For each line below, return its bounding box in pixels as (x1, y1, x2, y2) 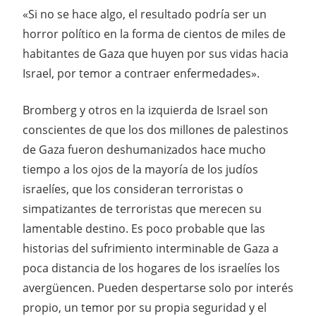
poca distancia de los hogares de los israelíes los (23, 260, 280, 276)
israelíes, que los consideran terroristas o (23, 181, 243, 197)
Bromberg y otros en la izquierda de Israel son (23, 102, 268, 118)
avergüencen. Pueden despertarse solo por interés (23, 279, 293, 296)
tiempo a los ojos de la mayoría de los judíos (23, 161, 258, 177)
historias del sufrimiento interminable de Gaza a (23, 240, 279, 256)
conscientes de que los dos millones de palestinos (23, 121, 288, 138)
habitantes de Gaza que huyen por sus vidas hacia (23, 45, 288, 61)
